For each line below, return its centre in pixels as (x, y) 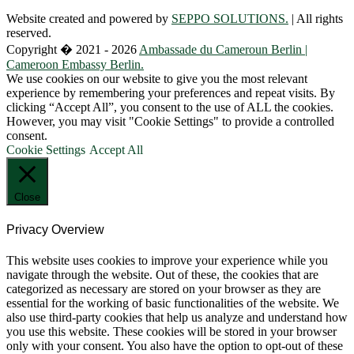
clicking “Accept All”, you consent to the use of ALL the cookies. (170, 107)
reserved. (29, 33)
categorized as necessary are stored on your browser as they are (164, 288)
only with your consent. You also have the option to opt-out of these (175, 345)
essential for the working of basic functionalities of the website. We (173, 303)
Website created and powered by (89, 19)
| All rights (316, 19)
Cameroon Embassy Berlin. (75, 65)
